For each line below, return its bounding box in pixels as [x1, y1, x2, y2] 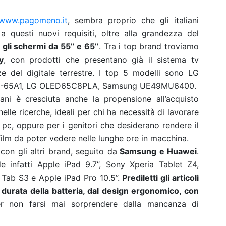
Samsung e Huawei [117, 146, 197, 156]
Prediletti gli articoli [122, 173, 199, 183]
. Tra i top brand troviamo [98, 41, 199, 51]
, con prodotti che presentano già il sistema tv [4, 54, 199, 65]
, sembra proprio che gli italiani [68, 15, 199, 25]
